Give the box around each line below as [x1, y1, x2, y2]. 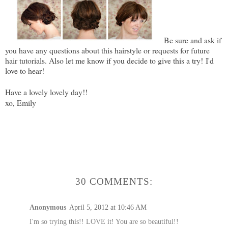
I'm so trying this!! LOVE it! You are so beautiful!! [30, 217, 179, 225]
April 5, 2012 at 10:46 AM [69, 203, 147, 211]
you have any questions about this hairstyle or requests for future [5, 45, 210, 56]
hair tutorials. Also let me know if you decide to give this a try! [5, 55, 203, 66]
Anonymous [30, 203, 66, 211]
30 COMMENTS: [75, 176, 153, 187]
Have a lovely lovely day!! [5, 87, 88, 98]
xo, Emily [5, 97, 36, 108]
